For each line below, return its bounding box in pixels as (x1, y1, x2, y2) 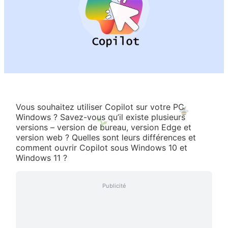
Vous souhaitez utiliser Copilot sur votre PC (16, 101, 185, 112)
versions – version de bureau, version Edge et (16, 122, 192, 132)
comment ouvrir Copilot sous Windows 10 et (16, 142, 188, 153)
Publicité (102, 182, 126, 189)
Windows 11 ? (16, 152, 68, 163)
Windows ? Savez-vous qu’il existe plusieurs (16, 111, 186, 122)
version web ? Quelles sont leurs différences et (16, 132, 196, 142)
